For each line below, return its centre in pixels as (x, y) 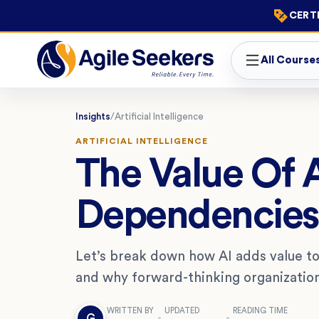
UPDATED (182, 310)
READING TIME (260, 310)
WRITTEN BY (130, 310)
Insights (93, 116)
